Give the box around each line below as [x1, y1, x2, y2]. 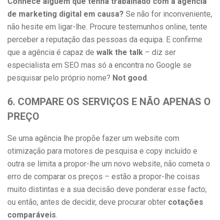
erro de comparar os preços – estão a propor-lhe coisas [7, 172, 200, 181]
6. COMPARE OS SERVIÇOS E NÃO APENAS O [7, 96, 211, 108]
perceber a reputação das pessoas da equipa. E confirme [7, 35, 202, 44]
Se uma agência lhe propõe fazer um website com [7, 134, 179, 143]
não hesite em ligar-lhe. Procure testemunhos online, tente [7, 22, 207, 31]
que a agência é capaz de [7, 48, 96, 57]
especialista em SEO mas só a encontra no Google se [7, 60, 192, 70]
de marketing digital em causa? [7, 9, 124, 19]
